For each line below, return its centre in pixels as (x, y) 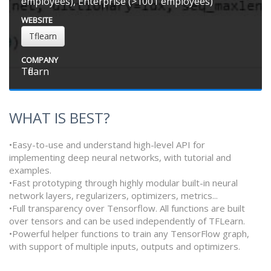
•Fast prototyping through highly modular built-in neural (123, 183)
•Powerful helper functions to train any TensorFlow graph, (129, 234)
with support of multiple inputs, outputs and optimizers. (125, 247)
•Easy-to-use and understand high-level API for (107, 145)
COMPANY (40, 60)
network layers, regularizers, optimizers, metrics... (113, 196)
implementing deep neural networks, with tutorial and (120, 158)
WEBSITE (37, 20)
